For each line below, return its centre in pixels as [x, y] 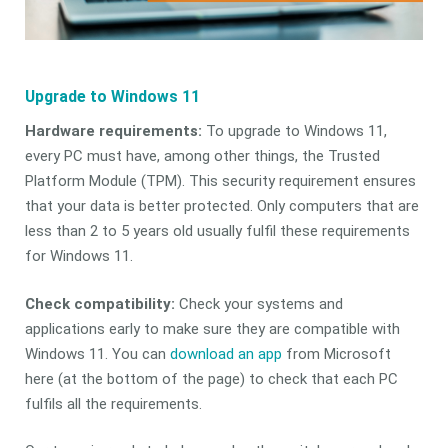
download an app [225, 353]
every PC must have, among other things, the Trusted [202, 156]
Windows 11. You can [97, 353]
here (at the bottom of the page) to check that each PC [211, 378]
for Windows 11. [78, 256]
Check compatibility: [99, 303]
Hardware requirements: [113, 131]
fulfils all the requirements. [113, 403]
